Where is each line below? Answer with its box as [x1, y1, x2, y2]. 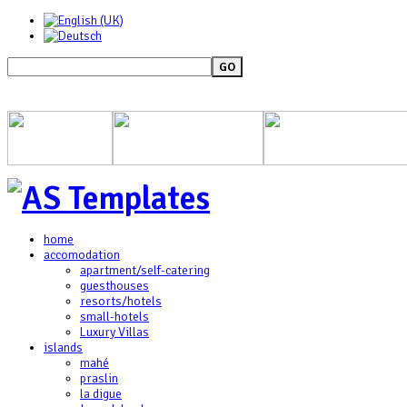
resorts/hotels [80, 293, 162, 309]
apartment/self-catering [80, 263, 210, 278]
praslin [80, 371, 118, 386]
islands [44, 340, 83, 355]
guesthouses [80, 278, 149, 293]
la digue [80, 386, 122, 402]
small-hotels [80, 309, 149, 324]
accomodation [44, 247, 120, 263]
